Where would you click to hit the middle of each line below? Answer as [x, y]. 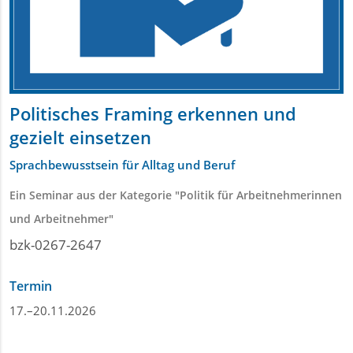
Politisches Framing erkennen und [153, 113]
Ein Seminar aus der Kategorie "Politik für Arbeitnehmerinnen [176, 195]
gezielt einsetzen [80, 137]
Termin [31, 286]
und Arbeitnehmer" [61, 219]
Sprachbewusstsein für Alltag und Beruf [122, 165]
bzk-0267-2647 [56, 245]
